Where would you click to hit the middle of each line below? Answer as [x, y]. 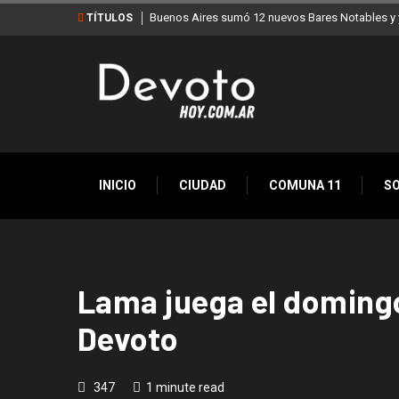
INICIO [118, 185]
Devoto [128, 338]
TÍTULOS [108, 18]
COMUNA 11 [305, 185]
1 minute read [185, 387]
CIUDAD [203, 185]
